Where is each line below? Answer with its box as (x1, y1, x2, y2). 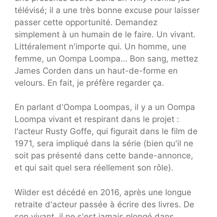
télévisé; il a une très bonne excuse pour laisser (15, 5, 200, 15)
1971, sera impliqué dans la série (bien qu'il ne (15, 139, 193, 149)
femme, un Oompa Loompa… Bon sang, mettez (15, 53, 198, 63)
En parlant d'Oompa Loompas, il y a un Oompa (15, 102, 195, 112)
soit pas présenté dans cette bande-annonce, (15, 151, 193, 161)
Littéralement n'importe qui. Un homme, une (15, 41, 186, 51)
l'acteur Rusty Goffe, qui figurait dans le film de (15, 126, 198, 137)
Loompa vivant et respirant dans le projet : (15, 114, 179, 124)
